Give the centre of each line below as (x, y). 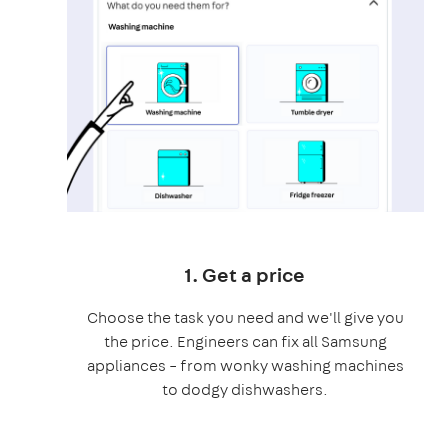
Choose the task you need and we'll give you (245, 317)
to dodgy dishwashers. (245, 389)
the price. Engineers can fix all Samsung (245, 341)
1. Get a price (245, 274)
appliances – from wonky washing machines (245, 365)
